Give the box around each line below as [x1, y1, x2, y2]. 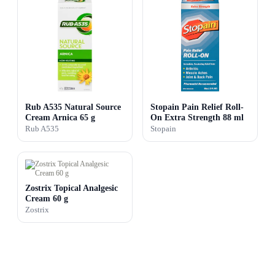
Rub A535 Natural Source [25, 101, 121, 112]
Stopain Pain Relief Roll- [150, 101, 244, 112]
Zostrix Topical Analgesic [25, 182, 118, 193]
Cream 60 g [25, 193, 68, 203]
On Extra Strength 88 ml [150, 112, 244, 122]
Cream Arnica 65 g [25, 112, 95, 122]
